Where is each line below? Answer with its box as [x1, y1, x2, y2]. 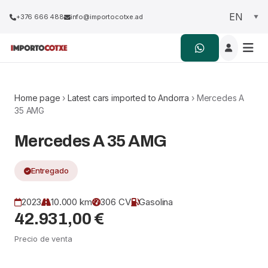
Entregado [31, 166, 69, 175]
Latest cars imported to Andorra [68, 93, 190, 103]
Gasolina [139, 196, 173, 208]
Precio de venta [14, 234, 72, 243]
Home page [14, 93, 60, 103]
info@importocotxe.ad [70, 13, 143, 21]
